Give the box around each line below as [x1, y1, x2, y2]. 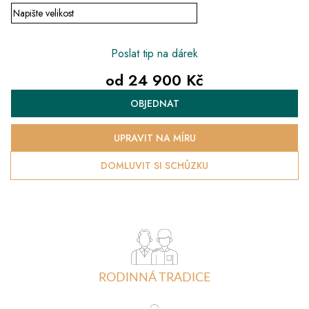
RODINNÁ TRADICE [99, 271, 210, 284]
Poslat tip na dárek [111, 46, 198, 61]
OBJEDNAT [130, 96, 179, 110]
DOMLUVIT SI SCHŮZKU [101, 158, 208, 172]
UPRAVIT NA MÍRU [113, 130, 196, 145]
